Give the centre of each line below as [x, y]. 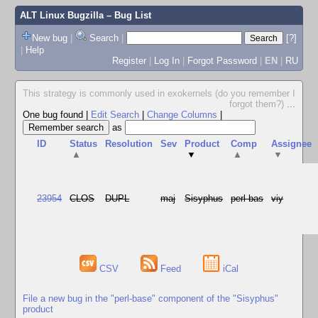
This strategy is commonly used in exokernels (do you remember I [159, 93]
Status [84, 144]
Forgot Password [222, 60]
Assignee [292, 144]
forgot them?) [258, 104]
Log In [166, 60]
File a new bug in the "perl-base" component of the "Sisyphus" [150, 298]
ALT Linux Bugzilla [61, 15]
